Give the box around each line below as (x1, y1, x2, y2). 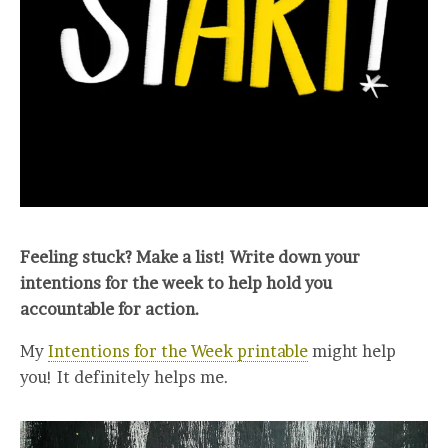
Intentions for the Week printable (48, 341, 308, 362)
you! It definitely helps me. (20, 367, 237, 388)
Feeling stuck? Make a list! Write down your (20, 247, 360, 268)
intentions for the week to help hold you (20, 273, 332, 294)
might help (308, 341, 396, 362)
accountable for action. (20, 299, 200, 320)
